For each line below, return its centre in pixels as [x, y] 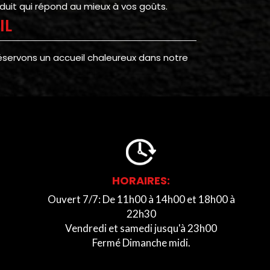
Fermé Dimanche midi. [141, 242]
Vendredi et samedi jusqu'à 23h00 [141, 228]
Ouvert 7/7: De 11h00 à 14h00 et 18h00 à [141, 199]
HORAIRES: [141, 180]
